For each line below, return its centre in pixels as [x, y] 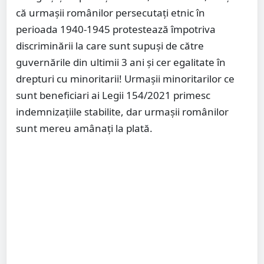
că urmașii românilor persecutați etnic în [110, 13]
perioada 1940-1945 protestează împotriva [116, 29]
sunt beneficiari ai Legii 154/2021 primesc [113, 95]
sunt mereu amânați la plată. [84, 128]
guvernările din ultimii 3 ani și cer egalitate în [121, 62]
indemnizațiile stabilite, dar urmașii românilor [122, 112]
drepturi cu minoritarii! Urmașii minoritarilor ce [125, 79]
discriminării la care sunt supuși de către [110, 46]
